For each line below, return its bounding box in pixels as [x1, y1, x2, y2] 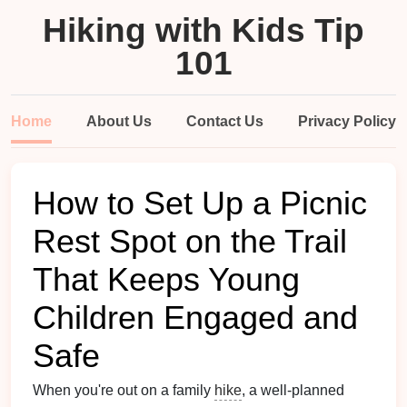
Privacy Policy [298, 114, 396, 129]
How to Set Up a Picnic [33, 185, 367, 222]
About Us [86, 114, 152, 129]
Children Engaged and [33, 300, 358, 336]
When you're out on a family [33, 382, 214, 398]
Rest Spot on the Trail [33, 223, 347, 260]
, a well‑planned [242, 382, 344, 398]
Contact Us [186, 114, 263, 129]
